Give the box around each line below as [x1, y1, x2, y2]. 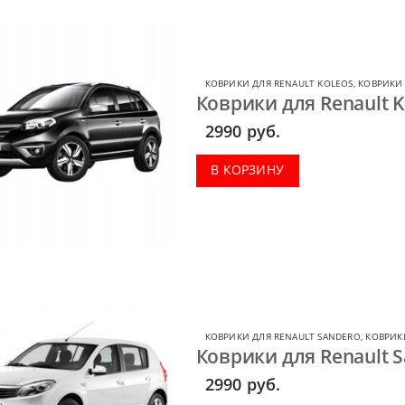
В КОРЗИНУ [211, 160, 285, 178]
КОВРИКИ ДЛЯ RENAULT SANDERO [204, 330, 361, 344]
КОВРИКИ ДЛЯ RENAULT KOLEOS [204, 77, 353, 90]
